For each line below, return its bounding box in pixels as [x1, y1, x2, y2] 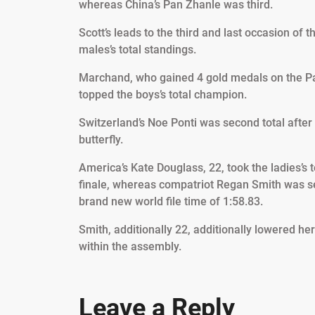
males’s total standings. [79, 43, 196, 57]
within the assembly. [79, 240, 181, 254]
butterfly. [79, 133, 123, 147]
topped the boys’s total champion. [79, 88, 247, 102]
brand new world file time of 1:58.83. [79, 195, 263, 209]
